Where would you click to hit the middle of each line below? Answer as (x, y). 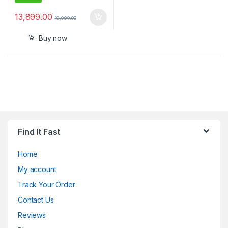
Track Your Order (47, 185)
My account (37, 169)
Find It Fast (39, 132)
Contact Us (36, 200)
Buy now (53, 38)
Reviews (32, 215)
